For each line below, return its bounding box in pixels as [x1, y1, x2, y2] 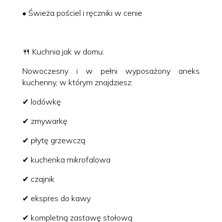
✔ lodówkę [22, 96, 61, 107]
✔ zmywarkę [22, 115, 67, 126]
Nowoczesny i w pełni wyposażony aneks [22, 65, 200, 76]
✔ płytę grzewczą [22, 135, 85, 145]
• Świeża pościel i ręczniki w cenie [22, 7, 142, 18]
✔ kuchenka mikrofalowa [22, 154, 111, 165]
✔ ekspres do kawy [22, 193, 91, 203]
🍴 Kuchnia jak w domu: [22, 46, 104, 56]
